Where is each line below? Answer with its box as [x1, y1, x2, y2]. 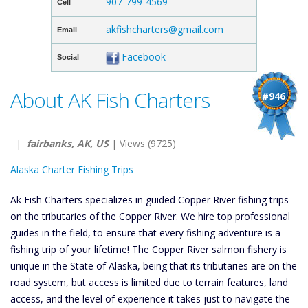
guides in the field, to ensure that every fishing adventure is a [10, 226, 280, 239]
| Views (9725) [109, 137, 176, 150]
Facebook [122, 50, 166, 63]
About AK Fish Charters [10, 86, 210, 114]
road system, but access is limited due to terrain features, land [10, 276, 288, 289]
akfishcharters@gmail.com [106, 23, 223, 36]
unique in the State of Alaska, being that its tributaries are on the [10, 259, 297, 272]
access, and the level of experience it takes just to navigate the [10, 292, 290, 305]
